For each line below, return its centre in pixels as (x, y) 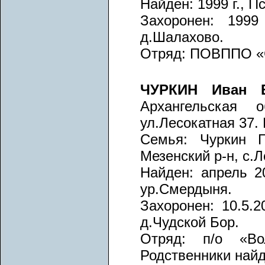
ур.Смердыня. (186, 189)
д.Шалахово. (182, 37)
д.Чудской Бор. (190, 222)
